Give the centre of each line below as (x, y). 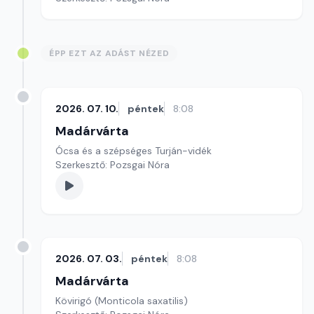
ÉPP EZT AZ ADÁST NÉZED (109, 53)
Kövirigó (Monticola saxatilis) (122, 301)
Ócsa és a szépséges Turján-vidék (134, 151)
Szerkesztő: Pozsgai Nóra (112, 165)
